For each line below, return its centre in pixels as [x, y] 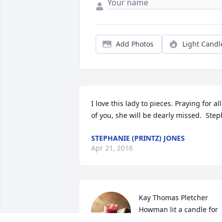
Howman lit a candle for [178, 210]
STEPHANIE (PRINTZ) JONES [138, 138]
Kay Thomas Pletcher [173, 198]
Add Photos [135, 44]
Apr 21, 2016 [112, 148]
